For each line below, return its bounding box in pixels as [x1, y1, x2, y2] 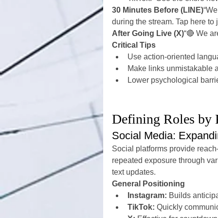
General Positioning [112, 180, 185, 188]
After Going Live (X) [112, 29, 184, 37]
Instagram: [127, 191, 167, 200]
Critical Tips [112, 41, 156, 49]
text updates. [112, 168, 156, 176]
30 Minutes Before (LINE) [112, 6, 203, 14]
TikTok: [127, 203, 155, 211]
